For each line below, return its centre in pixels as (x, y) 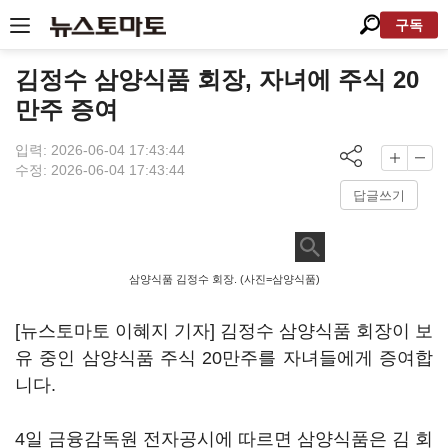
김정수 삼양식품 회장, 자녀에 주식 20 (217, 79)
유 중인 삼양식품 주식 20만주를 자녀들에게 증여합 (224, 358)
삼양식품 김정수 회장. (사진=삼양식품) (224, 279)
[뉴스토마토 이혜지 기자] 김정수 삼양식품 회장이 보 (224, 331)
